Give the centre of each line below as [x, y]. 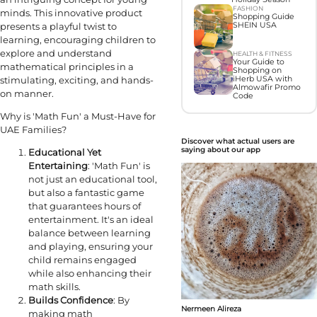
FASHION [248, 8]
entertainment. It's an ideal [91, 219]
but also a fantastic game [86, 192]
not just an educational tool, [93, 179]
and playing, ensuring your [91, 246]
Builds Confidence [71, 300]
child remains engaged [82, 259]
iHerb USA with [262, 79]
